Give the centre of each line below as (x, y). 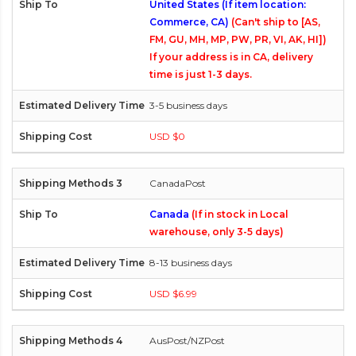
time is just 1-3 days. (201, 75)
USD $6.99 (173, 294)
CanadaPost (178, 184)
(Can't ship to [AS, (276, 22)
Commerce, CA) (190, 22)
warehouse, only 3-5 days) (217, 232)
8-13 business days (191, 263)
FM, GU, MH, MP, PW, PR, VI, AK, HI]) (238, 40)
